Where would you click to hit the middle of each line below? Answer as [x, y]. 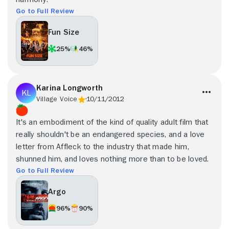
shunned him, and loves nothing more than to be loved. [112, 159]
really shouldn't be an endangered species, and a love [110, 134]
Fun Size [64, 32]
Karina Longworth [70, 88]
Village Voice [57, 98]
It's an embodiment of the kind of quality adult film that [112, 122]
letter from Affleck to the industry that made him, [102, 146]
